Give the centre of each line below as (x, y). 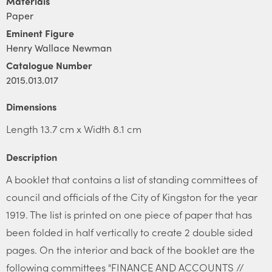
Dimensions (31, 107)
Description (32, 157)
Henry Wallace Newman (59, 48)
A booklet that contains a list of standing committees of (132, 179)
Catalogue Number (49, 65)
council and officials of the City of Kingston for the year (132, 197)
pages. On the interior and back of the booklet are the (131, 250)
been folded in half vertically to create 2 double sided (129, 232)
